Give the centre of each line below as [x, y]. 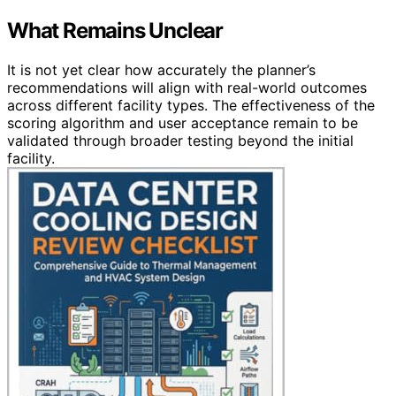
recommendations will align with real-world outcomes [187, 87]
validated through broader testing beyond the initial [180, 140]
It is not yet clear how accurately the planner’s [161, 69]
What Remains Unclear [115, 30]
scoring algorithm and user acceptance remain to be [183, 122]
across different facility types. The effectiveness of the [191, 105]
